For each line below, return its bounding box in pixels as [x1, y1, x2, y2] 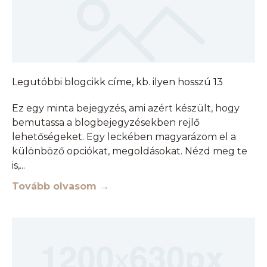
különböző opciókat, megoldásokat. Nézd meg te [12, 145, 247, 157]
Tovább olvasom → [12, 181, 109, 193]
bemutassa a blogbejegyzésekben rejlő [12, 117, 200, 129]
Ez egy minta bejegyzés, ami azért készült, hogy [12, 103, 240, 114]
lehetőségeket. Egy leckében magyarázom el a [12, 131, 236, 143]
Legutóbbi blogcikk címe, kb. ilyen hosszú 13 [12, 76, 223, 88]
